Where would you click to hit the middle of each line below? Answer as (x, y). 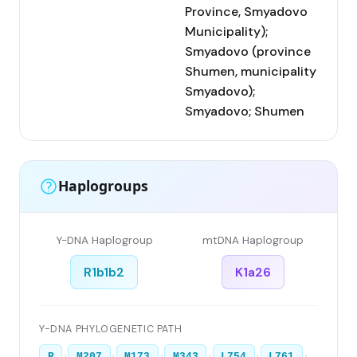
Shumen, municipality (251, 71)
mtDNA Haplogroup (253, 240)
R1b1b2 (104, 272)
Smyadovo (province (248, 51)
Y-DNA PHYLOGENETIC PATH (111, 329)
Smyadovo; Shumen (245, 111)
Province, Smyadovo (246, 11)
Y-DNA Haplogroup (104, 240)
